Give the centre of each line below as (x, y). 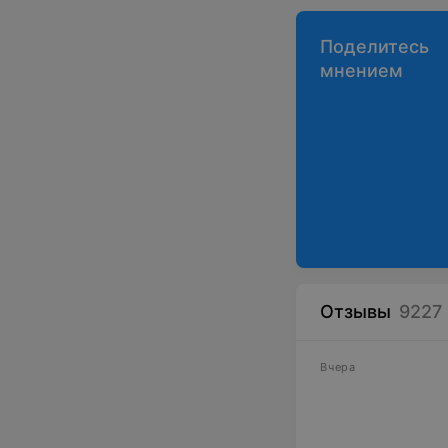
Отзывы (355, 311)
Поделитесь (374, 46)
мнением (361, 70)
